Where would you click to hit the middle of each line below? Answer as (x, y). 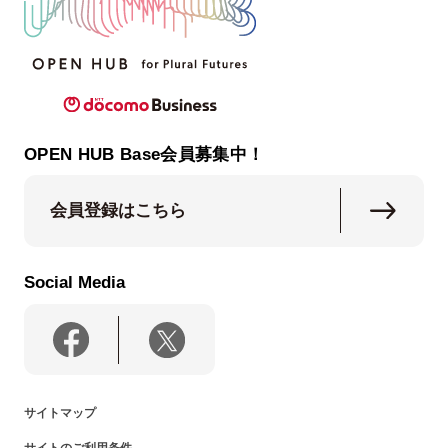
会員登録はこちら (118, 211)
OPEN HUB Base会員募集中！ (144, 154)
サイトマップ (59, 413)
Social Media (74, 283)
